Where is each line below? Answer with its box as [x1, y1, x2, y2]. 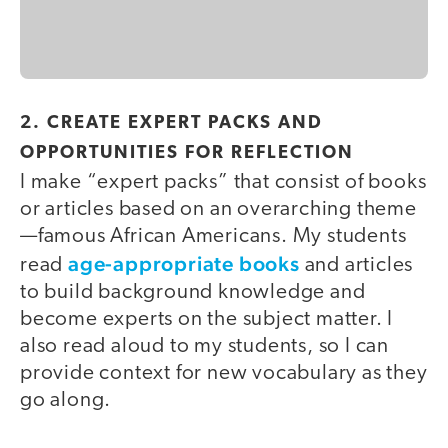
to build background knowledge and [20, 281, 366, 303]
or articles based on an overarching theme [20, 198, 417, 220]
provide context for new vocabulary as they [20, 362, 428, 384]
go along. [20, 389, 117, 411]
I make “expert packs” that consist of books [20, 171, 427, 193]
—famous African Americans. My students [20, 225, 407, 247]
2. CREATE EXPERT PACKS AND [20, 113, 323, 133]
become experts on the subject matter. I [20, 308, 394, 330]
